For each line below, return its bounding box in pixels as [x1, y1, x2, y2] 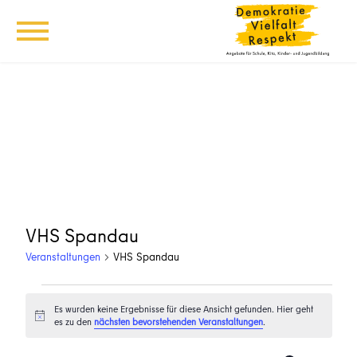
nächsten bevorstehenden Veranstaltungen [93, 315, 263, 328]
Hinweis [33, 313, 65, 328]
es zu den [53, 315, 94, 328]
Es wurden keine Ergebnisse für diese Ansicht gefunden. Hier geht [53, 302, 313, 316]
